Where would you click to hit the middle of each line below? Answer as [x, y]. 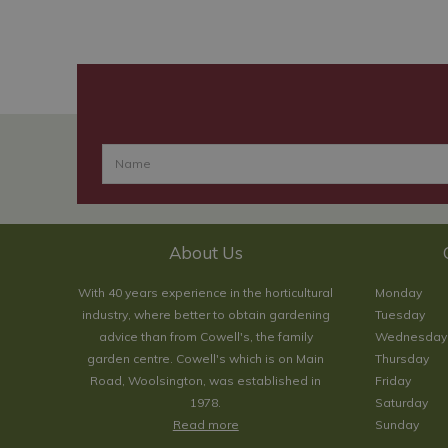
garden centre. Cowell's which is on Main [206, 358]
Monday [398, 292]
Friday [392, 380]
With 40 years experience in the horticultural [206, 292]
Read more [205, 424]
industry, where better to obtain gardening [205, 314]
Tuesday [399, 314]
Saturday [401, 402]
